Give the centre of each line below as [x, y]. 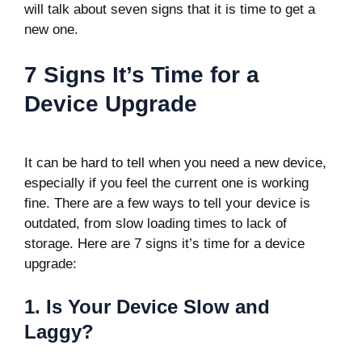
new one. [51, 29]
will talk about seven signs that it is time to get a [170, 9]
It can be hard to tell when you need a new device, [175, 162]
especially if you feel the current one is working [166, 183]
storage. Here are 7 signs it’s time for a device [164, 243]
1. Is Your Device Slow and [147, 307]
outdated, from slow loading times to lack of [156, 223]
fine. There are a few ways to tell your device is [167, 203]
